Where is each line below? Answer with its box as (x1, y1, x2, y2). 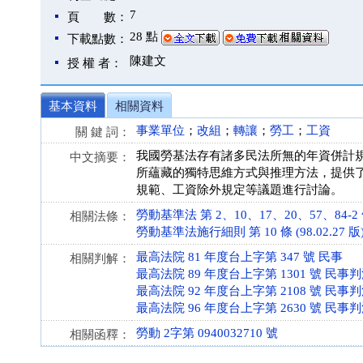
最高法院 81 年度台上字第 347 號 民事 (136, 250, 343, 263)
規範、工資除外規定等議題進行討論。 (136, 183, 343, 196)
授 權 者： (67, 57, 122, 70)
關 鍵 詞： (75, 126, 130, 139)
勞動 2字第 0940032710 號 (136, 327, 278, 340)
